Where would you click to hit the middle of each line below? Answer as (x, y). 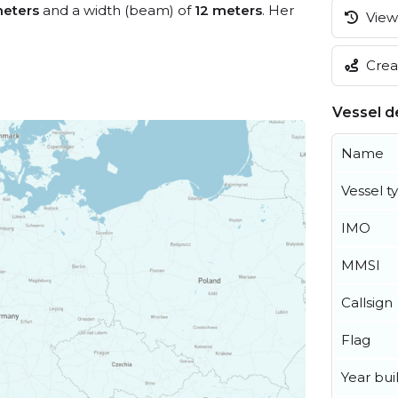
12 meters (228, 10)
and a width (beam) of (117, 10)
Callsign (367, 302)
